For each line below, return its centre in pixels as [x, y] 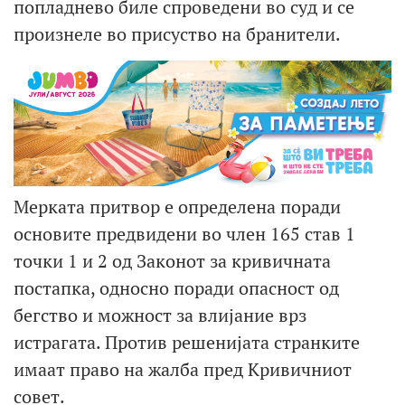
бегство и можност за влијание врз [160, 316]
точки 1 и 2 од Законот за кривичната [172, 261]
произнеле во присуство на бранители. [177, 33]
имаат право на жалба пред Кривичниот [183, 370]
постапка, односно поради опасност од [176, 288]
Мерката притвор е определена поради [177, 207]
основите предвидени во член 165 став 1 [184, 234]
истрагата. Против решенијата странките [187, 343]
